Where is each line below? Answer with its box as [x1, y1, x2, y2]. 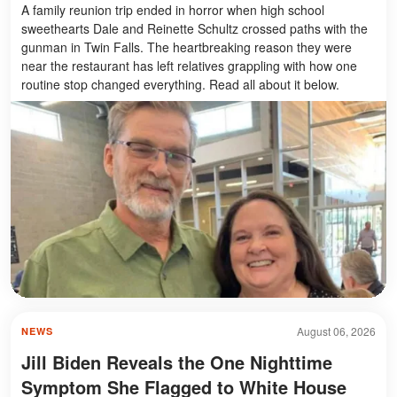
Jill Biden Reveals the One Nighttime [21, 349, 332, 376]
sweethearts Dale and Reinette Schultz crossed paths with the [21, 19, 368, 37]
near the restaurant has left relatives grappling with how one [21, 56, 357, 74]
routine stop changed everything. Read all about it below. [21, 74, 339, 93]
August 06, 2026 [297, 323, 376, 339]
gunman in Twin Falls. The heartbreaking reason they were [21, 37, 352, 56]
